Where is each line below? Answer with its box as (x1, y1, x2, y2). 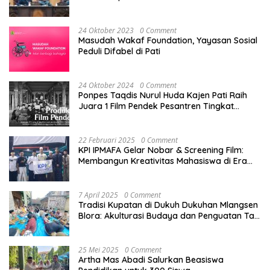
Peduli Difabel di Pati (78, 46, 160, 57)
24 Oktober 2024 (78, 80, 134, 91)
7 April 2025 (78, 190, 118, 201)
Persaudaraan (78, 221, 136, 233)
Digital (78, 166, 104, 178)
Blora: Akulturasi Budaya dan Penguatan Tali (78, 210, 258, 222)
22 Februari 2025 (78, 135, 135, 146)
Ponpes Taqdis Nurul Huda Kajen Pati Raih (78, 90, 247, 101)
